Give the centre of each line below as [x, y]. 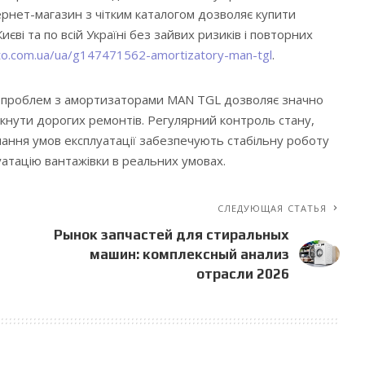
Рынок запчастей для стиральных [172, 234]
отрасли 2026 [243, 273]
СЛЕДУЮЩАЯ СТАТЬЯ [272, 208]
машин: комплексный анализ [190, 254]
